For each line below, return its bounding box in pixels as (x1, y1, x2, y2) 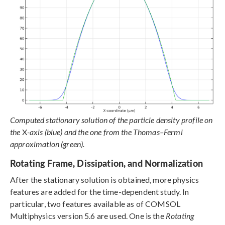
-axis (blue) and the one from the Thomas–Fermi (27, 127, 183, 137)
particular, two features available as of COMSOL (10, 199, 181, 209)
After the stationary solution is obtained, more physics (10, 175, 199, 185)
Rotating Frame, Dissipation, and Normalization (10, 157, 203, 170)
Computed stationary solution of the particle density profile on (10, 115, 213, 125)
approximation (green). (10, 139, 85, 149)
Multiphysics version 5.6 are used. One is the (10, 211, 166, 221)
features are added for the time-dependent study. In (10, 187, 189, 197)
